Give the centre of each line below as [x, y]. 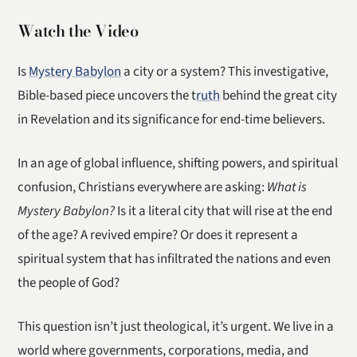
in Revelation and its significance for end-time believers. [172, 120]
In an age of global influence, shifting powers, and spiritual [178, 163]
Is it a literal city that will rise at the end [224, 211]
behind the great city [279, 96]
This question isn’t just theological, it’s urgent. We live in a [176, 326]
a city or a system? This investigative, [225, 72]
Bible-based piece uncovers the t [107, 96]
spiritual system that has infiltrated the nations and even [175, 259]
